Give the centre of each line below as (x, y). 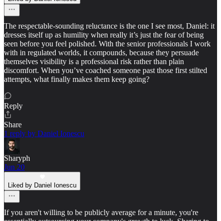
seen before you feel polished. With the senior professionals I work (107, 43)
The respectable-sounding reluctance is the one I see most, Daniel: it (109, 26)
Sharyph (17, 158)
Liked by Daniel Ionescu (42, 185)
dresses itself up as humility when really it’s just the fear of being (104, 35)
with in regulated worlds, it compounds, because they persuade (101, 52)
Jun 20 (14, 167)
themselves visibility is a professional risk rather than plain (94, 61)
